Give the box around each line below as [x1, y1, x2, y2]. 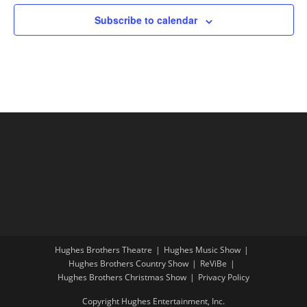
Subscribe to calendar [95, 13, 197, 27]
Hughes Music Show [164, 244, 241, 256]
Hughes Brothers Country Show [69, 258, 188, 270]
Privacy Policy [198, 271, 249, 284]
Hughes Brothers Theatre [55, 244, 152, 256]
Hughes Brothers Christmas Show [58, 271, 186, 284]
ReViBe [200, 258, 227, 270]
